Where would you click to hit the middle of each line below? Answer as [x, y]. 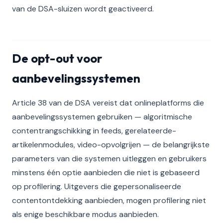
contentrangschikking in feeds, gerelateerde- [94, 131]
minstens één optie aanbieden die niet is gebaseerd [106, 172]
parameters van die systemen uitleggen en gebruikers [109, 159]
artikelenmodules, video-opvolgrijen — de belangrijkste [111, 145]
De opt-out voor [57, 58]
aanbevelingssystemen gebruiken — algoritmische [102, 117]
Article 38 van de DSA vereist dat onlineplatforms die [108, 103]
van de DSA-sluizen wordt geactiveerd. [83, 9]
